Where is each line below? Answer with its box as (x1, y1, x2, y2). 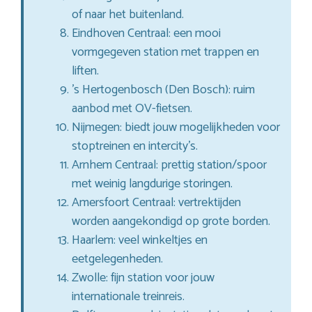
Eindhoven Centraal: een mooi (72, 22, 221, 44)
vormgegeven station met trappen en (72, 41, 259, 63)
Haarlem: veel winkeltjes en (72, 229, 208, 251)
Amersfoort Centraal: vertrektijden (72, 192, 241, 213)
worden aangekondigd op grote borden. (72, 210, 270, 232)
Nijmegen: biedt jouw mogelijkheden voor (72, 116, 280, 138)
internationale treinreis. (72, 286, 185, 307)
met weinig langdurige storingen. (72, 173, 233, 194)
